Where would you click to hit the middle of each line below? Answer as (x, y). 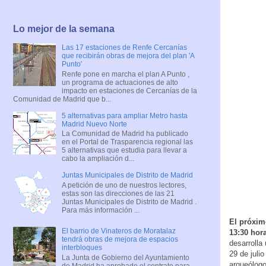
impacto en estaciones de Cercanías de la (129, 91)
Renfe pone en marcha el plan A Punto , (125, 74)
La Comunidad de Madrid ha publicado (125, 134)
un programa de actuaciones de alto (120, 82)
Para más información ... (100, 210)
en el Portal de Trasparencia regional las (127, 142)
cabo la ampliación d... (98, 159)
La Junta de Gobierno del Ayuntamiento (125, 257)
